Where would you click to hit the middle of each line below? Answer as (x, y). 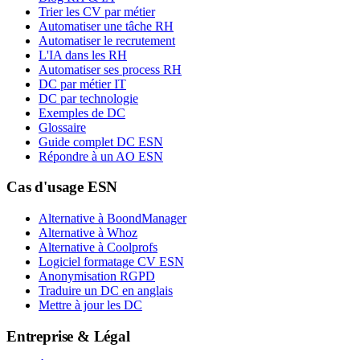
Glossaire (62, 127)
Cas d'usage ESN (62, 187)
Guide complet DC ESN (101, 141)
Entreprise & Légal (68, 336)
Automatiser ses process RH (110, 69)
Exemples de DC (82, 112)
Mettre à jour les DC (90, 305)
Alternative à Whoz (88, 232)
